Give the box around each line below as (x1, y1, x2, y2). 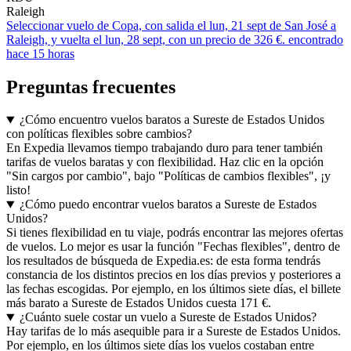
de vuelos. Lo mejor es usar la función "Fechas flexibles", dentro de (6, 240, 340, 254)
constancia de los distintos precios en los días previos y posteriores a (6, 268, 341, 282)
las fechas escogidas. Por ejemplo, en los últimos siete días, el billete (6, 282, 341, 296)
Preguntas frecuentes (6, 76, 175, 97)
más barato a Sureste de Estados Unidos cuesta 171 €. (6, 296, 271, 310)
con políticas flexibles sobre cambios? (6, 127, 192, 141)
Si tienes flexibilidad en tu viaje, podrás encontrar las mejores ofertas (6, 226, 343, 240)
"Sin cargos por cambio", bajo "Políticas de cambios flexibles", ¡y (6, 169, 331, 183)
